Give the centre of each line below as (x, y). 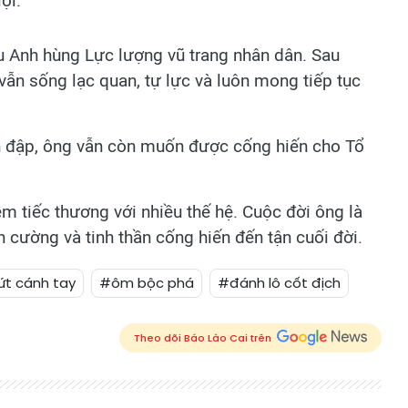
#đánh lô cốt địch (279, 283)
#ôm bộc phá (147, 283)
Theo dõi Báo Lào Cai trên (203, 337)
